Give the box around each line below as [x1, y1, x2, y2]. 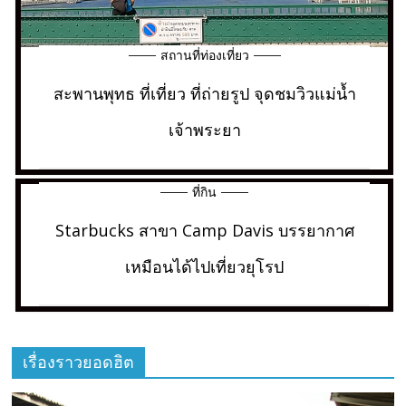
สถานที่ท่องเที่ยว [159, 46, 249, 64]
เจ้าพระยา [168, 119, 241, 141]
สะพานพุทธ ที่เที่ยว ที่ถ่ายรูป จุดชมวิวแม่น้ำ [53, 82, 356, 105]
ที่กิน [192, 183, 217, 201]
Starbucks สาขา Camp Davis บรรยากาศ [54, 219, 354, 242]
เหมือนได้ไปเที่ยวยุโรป [125, 256, 285, 278]
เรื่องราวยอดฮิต [23, 351, 135, 373]
